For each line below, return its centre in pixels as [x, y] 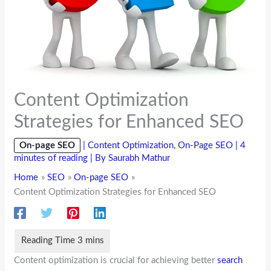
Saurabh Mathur [139, 158]
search [230, 260]
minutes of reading [51, 158]
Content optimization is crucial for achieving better [116, 260]
